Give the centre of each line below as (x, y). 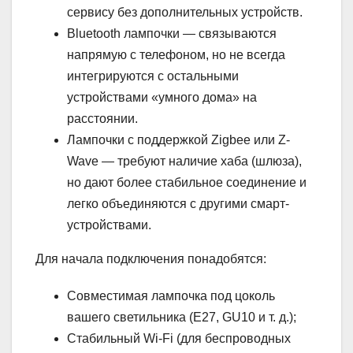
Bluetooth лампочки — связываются (172, 33)
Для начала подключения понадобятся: (151, 258)
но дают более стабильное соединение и (187, 182)
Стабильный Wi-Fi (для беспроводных (179, 338)
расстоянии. (102, 118)
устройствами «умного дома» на (162, 97)
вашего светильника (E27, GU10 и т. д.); (182, 317)
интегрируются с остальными (153, 76)
